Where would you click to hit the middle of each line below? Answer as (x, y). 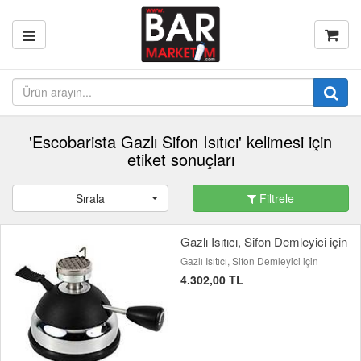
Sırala (90, 198)
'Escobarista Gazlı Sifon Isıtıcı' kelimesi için (180, 141)
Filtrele (275, 198)
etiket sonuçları (180, 159)
